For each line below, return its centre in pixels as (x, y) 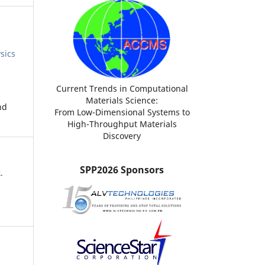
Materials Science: (122, 101)
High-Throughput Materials (122, 124)
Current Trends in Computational (122, 89)
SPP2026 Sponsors (122, 169)
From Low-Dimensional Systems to (122, 112)
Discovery (122, 136)
